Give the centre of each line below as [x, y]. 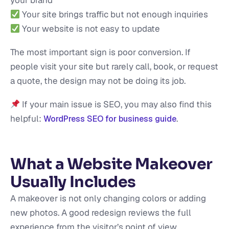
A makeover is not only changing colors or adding [108, 199]
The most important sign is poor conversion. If [100, 52]
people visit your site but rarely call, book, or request [114, 67]
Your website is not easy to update [90, 29]
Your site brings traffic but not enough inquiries [114, 15]
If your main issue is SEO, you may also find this [116, 105]
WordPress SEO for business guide [110, 119]
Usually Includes [73, 182]
